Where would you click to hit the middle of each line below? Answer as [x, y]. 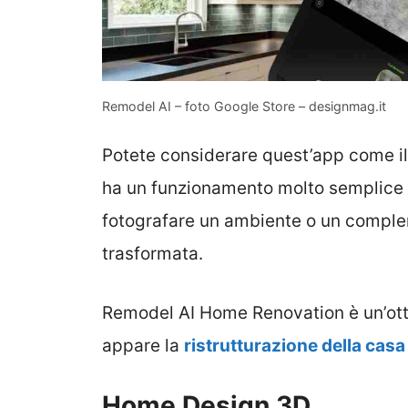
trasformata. [153, 254]
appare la [143, 345]
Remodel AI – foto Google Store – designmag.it [244, 106]
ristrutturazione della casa [295, 345]
